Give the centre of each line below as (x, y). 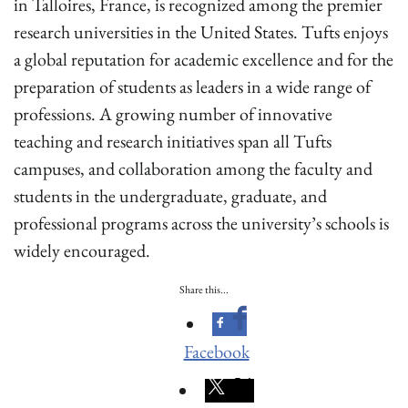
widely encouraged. (82, 250)
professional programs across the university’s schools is (201, 223)
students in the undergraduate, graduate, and (170, 196)
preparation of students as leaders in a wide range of (192, 87)
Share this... (204, 290)
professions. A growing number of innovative (173, 114)
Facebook (216, 352)
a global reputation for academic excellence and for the (204, 59)
